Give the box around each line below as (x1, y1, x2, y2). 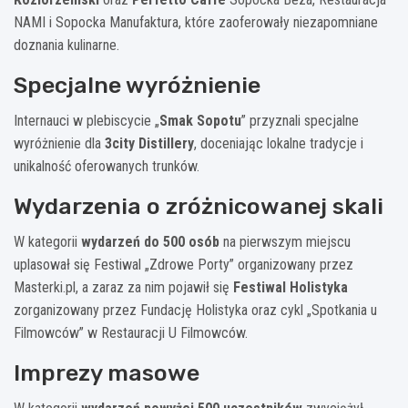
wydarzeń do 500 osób (81, 232, 219, 250)
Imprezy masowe (14, 359, 199, 386)
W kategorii (14, 232, 81, 250)
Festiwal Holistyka (233, 278, 348, 296)
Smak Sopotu (159, 111, 241, 129)
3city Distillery (105, 134, 194, 152)
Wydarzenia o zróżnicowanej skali (14, 192, 383, 219)
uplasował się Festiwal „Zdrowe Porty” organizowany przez (14, 255, 353, 273)
